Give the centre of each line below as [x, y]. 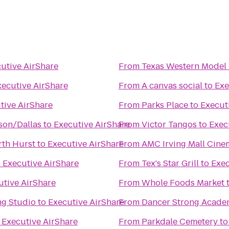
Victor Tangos [169, 124]
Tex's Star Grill [170, 163]
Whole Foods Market [183, 183]
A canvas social [172, 86]
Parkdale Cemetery [180, 222]
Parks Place [165, 105]
